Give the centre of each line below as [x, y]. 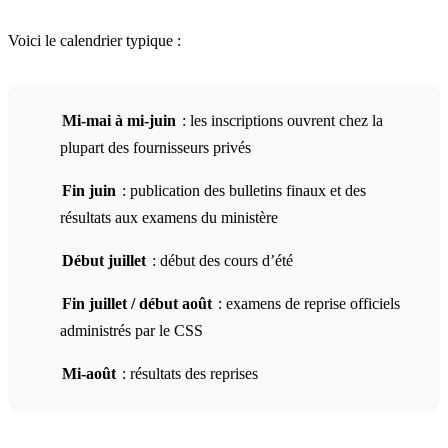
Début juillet [104, 260]
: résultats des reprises [188, 373]
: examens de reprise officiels [307, 303]
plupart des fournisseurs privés [155, 147]
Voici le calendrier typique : [94, 40]
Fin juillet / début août [137, 303]
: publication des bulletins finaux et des [242, 190]
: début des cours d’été [220, 260]
